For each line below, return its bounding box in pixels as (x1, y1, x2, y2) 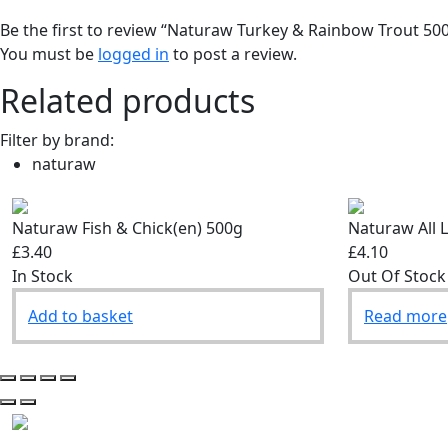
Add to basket (28, 305, 133, 328)
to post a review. (169, 43, 297, 66)
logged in (98, 43, 169, 66)
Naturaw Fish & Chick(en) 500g (12, 217, 243, 240)
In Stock (12, 265, 73, 288)
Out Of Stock (348, 265, 446, 288)
